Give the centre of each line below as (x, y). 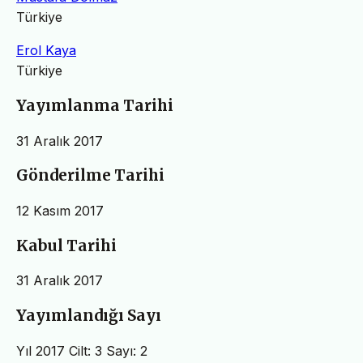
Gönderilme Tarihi (90, 176)
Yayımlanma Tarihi (95, 105)
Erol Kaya (46, 51)
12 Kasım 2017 (60, 210)
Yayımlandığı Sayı (89, 316)
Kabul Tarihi (66, 246)
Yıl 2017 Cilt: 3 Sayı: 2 (82, 350)
